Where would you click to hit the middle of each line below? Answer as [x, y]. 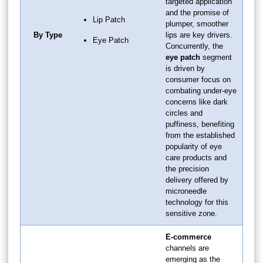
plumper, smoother [197, 23]
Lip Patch [109, 19]
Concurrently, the [194, 46]
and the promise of [197, 12]
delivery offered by [197, 180]
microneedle [186, 191]
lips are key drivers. [199, 35]
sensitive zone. [191, 213]
